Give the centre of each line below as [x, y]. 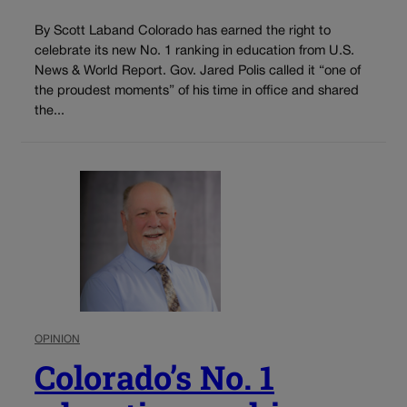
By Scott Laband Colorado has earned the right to [183, 31]
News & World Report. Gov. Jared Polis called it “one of [198, 71]
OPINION [57, 340]
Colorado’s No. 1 [154, 377]
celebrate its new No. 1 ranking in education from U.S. [194, 51]
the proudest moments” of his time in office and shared [197, 91]
